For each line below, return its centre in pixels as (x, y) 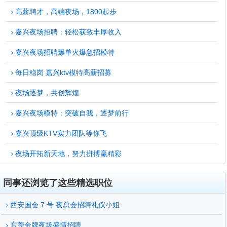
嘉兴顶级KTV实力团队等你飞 (60, 133)
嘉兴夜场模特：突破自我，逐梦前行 (71, 113)
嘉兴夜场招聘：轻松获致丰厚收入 (67, 32)
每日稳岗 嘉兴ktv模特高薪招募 (62, 72)
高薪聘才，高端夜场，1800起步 (65, 12)
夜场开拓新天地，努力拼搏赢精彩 (67, 154)
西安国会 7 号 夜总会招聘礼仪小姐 (64, 205)
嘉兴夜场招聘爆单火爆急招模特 (64, 52)
